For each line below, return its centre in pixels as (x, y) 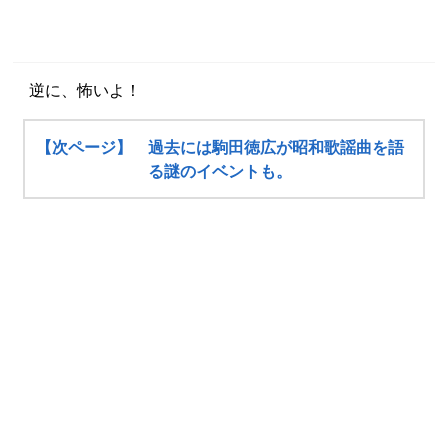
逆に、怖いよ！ (77, 91)
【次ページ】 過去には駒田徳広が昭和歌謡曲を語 (220, 148)
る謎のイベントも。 (220, 172)
